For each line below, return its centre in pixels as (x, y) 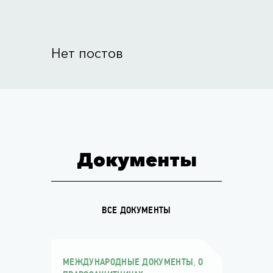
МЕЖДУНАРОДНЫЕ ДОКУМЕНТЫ (128, 263)
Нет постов (87, 53)
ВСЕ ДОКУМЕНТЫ (136, 211)
